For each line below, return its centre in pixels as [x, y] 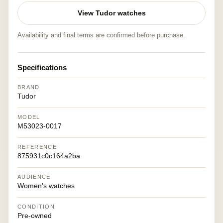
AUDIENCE [34, 177]
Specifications [42, 67]
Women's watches [46, 186]
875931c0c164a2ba [49, 156]
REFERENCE [37, 147]
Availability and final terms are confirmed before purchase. [101, 35]
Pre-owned [35, 216]
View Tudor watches [111, 13]
